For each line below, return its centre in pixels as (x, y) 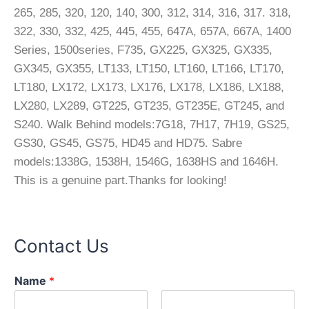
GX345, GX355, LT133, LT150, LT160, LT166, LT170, (149, 68)
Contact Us (61, 246)
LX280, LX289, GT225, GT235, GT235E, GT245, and (149, 106)
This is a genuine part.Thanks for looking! (120, 180)
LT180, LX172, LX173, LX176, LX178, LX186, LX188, (149, 87)
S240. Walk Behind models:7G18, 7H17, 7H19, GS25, (152, 124)
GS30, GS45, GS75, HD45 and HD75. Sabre (128, 143)
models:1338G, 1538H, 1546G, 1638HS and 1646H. (146, 161)
